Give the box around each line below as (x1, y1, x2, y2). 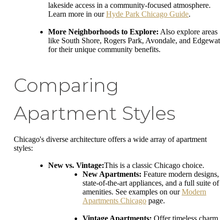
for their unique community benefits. (48, 45, 161, 54)
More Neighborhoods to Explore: (48, 27, 159, 36)
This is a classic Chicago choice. (104, 161, 204, 170)
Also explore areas (159, 27, 218, 36)
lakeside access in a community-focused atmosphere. (48, 1, 211, 10)
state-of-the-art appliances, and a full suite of (82, 179, 219, 188)
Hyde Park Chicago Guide (106, 10, 189, 19)
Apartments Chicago (82, 196, 146, 205)
